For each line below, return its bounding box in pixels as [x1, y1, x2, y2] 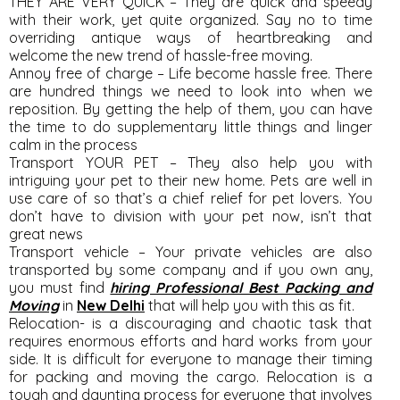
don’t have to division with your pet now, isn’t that [9, 207, 372, 225]
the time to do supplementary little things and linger [9, 118, 372, 136]
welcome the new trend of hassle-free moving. [9, 46, 312, 64]
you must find [9, 279, 111, 296]
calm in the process [9, 136, 137, 154]
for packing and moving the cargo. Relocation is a [9, 368, 372, 386]
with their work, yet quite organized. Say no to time [9, 11, 372, 29]
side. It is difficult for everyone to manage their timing [9, 350, 372, 368]
